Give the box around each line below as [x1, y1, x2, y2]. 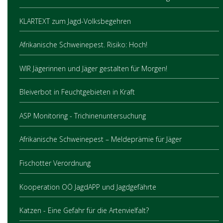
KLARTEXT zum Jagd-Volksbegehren [19, 16, 131, 26]
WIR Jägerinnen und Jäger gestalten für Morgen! [19, 63, 167, 73]
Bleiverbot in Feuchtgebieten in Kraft [19, 87, 135, 97]
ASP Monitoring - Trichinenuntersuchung [19, 111, 146, 120]
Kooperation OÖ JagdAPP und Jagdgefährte [19, 182, 156, 192]
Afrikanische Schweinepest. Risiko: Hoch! [19, 40, 147, 50]
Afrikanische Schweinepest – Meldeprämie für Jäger [19, 134, 182, 144]
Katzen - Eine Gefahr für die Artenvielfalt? [19, 206, 149, 216]
